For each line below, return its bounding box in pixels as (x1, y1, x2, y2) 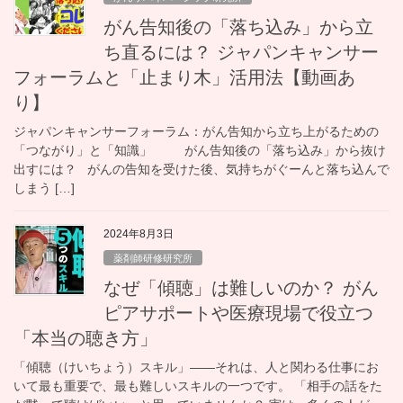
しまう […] (13, 181, 75, 196)
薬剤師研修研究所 (113, 252, 193, 264)
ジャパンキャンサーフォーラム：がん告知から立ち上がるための (13, 124, 379, 139)
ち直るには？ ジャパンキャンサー (103, 42, 379, 63)
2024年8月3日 (103, 228, 174, 241)
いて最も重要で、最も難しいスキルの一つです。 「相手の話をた (13, 378, 382, 393)
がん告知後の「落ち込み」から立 (103, 17, 373, 38)
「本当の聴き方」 (13, 327, 157, 348)
